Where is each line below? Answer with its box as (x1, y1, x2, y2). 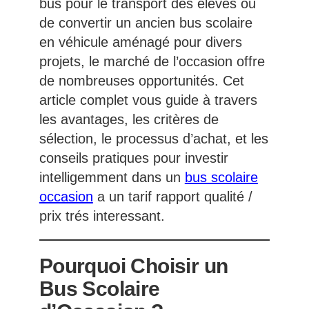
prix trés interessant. (39, 208, 165, 224)
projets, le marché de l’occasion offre (39, 54, 265, 70)
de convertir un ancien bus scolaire (39, 15, 252, 31)
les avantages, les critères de (39, 112, 219, 128)
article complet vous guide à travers (39, 92, 257, 108)
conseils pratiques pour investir (39, 150, 228, 166)
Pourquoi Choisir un (39, 255, 228, 278)
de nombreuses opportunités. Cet (39, 73, 244, 89)
